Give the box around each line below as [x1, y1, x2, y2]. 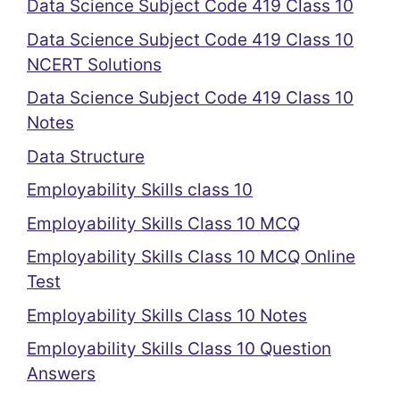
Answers [27, 363, 96, 384]
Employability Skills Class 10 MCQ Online [27, 246, 355, 267]
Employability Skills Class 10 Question [27, 338, 331, 359]
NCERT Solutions [27, 54, 162, 75]
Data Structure [27, 146, 145, 167]
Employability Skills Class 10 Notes [27, 304, 307, 326]
